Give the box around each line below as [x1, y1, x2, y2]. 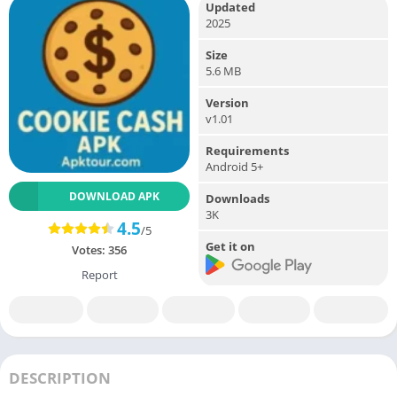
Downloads [206, 190, 269, 206]
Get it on [206, 237, 255, 254]
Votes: [72, 241, 108, 258]
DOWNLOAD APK [68, 188, 160, 204]
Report [81, 266, 118, 283]
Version [206, 94, 249, 111]
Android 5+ [206, 158, 263, 175]
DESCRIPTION [9, 368, 111, 389]
